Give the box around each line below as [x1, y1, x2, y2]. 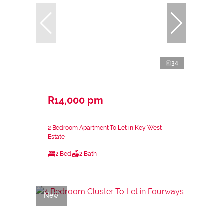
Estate [48, 133, 65, 140]
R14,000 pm [48, 94, 103, 106]
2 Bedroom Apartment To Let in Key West [48, 124, 162, 131]
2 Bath [79, 150, 97, 157]
